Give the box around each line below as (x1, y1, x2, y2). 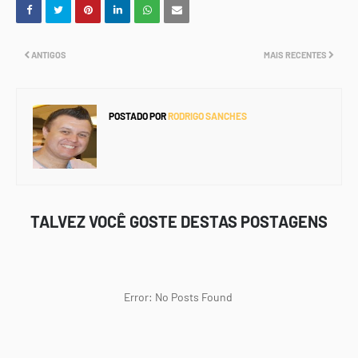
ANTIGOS (31, 50, 66, 60)
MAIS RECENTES (264, 50, 327, 60)
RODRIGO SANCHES (166, 110, 247, 121)
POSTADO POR (109, 110, 166, 121)
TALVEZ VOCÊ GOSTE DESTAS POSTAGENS (30, 212, 328, 231)
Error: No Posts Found (123, 290, 235, 304)
